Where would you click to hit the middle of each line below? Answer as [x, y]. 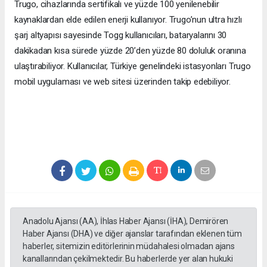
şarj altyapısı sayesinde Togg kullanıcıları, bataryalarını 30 [121, 35]
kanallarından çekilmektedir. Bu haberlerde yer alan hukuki [128, 258]
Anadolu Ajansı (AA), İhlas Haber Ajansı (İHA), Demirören [126, 221]
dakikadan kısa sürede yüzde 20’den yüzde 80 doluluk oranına [130, 50]
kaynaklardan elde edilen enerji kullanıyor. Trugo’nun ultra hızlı [128, 19]
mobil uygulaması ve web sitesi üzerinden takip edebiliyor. [122, 81]
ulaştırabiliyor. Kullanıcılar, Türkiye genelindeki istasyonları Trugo [133, 66]
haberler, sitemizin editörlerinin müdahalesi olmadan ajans [129, 246]
